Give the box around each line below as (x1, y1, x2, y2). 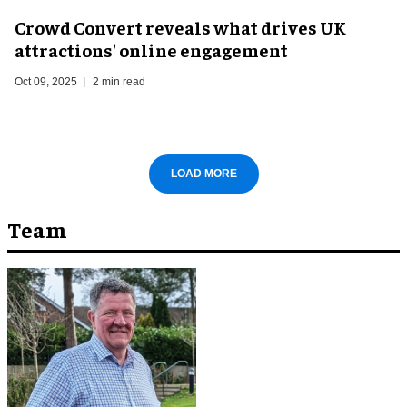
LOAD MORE (170, 166, 237, 180)
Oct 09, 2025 (15, 74, 77, 88)
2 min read (93, 74, 145, 88)
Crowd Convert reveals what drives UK (15, 15, 346, 38)
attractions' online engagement (15, 37, 288, 61)
